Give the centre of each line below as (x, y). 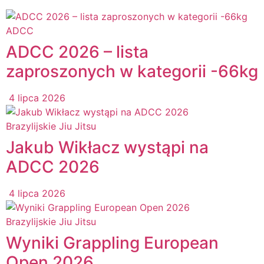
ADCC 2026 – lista (77, 52)
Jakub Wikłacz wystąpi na (107, 147)
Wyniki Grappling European (112, 242)
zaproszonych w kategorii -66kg (132, 71)
